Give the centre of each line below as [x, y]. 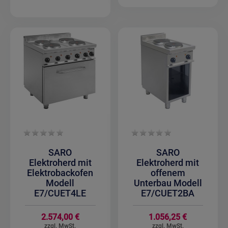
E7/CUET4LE [60, 193]
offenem [168, 173]
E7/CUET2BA [168, 193]
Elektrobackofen [60, 173]
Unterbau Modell [168, 183]
